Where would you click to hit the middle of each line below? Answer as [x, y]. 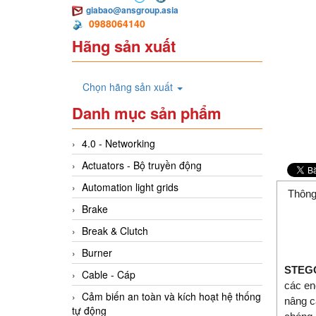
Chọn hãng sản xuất [129, 87]
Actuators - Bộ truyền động [142, 165]
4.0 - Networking [119, 144]
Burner [97, 253]
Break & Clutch [115, 231]
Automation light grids [130, 187]
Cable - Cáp [109, 275]
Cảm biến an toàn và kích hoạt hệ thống [171, 297]
